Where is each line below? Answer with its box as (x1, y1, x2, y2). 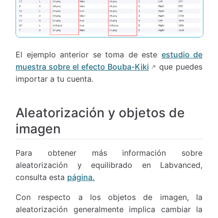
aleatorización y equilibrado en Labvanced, (16, 160, 202, 170)
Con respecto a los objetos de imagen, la (16, 192, 202, 202)
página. (67, 172, 95, 182)
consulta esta (16, 172, 67, 182)
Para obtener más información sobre (16, 148, 202, 158)
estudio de (161, 49, 202, 59)
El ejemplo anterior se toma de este (16, 49, 162, 59)
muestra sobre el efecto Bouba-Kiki (16, 61, 149, 72)
